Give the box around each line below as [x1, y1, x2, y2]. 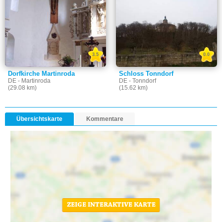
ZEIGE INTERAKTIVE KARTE [66, 202, 156, 209]
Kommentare [86, 115, 123, 123]
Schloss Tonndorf [119, 70, 174, 78]
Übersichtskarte [16, 115, 62, 123]
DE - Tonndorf [119, 77, 157, 85]
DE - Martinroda [8, 77, 51, 85]
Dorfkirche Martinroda [8, 70, 75, 78]
